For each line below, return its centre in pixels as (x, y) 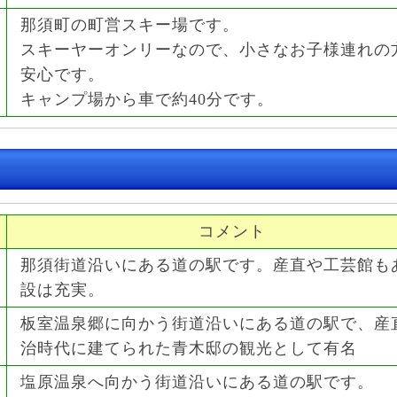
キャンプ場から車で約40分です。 (147, 99)
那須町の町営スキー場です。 (130, 25)
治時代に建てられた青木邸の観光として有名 (189, 348)
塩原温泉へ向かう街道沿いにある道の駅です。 (197, 382)
